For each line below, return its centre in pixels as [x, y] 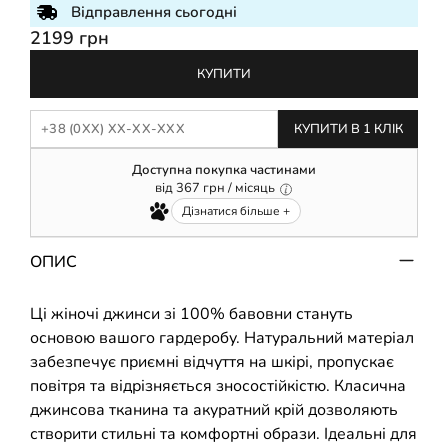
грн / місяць [238, 188]
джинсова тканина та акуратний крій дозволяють [214, 409]
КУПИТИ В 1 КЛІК [348, 129]
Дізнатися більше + [236, 210]
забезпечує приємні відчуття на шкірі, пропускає [212, 361]
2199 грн [69, 38]
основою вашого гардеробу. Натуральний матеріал [222, 337]
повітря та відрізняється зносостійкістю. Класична [218, 385]
